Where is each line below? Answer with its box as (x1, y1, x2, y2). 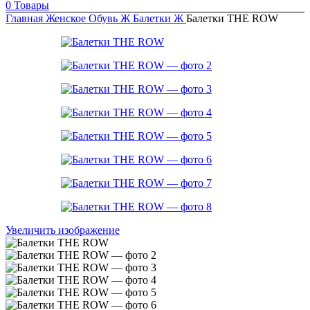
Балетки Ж (133, 12, 186, 25)
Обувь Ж (89, 12, 133, 25)
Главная (6, 12, 46, 25)
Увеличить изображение (6, 224, 120, 237)
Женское (46, 12, 89, 25)
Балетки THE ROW (186, 12, 278, 25)
